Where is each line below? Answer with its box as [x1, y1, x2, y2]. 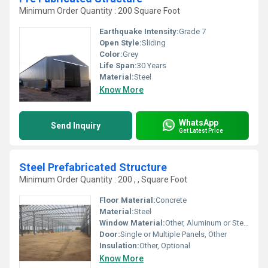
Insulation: [99, 241, 139, 250]
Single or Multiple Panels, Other [120, 230, 227, 239]
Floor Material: [99, 196, 156, 205]
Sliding [142, 38, 166, 47]
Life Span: [99, 61, 137, 70]
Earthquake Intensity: [99, 27, 179, 36]
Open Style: [99, 38, 142, 47]
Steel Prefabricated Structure [19, 161, 167, 173]
